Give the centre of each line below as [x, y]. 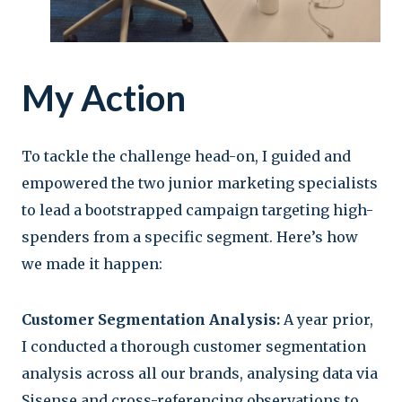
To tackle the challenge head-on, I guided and [186, 156]
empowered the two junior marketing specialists [200, 183]
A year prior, [327, 319]
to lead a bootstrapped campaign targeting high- [197, 210]
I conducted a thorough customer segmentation [194, 346]
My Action [104, 97]
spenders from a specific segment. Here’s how [190, 236]
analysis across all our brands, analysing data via [200, 373]
